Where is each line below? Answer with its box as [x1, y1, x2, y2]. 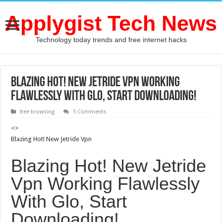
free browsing [20, 109, 55, 115]
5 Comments [73, 109, 107, 115]
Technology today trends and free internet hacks [35, 36, 187, 44]
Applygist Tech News [5, 11, 217, 35]
